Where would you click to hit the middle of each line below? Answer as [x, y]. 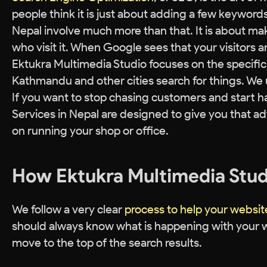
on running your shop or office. [90, 131]
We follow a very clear [68, 209]
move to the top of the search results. [107, 243]
